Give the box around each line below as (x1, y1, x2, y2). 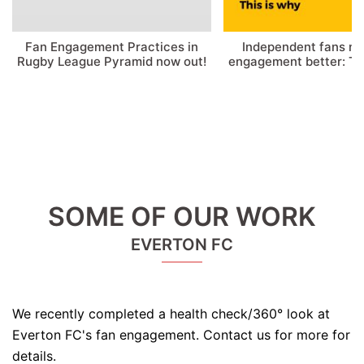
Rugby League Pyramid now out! (16, 54, 206, 70)
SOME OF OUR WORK (48, 201, 316, 233)
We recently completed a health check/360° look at (12, 305, 330, 323)
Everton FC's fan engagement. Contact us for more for (12, 327, 350, 344)
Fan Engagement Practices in (24, 39, 198, 55)
